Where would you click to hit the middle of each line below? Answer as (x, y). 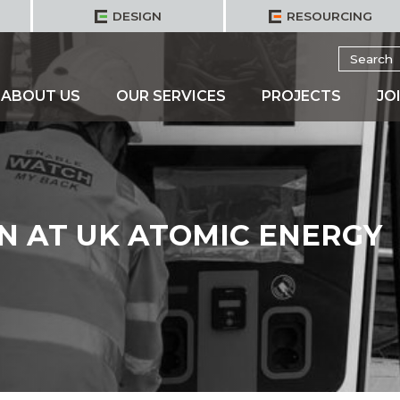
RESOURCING (329, 16)
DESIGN (137, 16)
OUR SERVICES (171, 96)
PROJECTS (301, 96)
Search (359, 54)
